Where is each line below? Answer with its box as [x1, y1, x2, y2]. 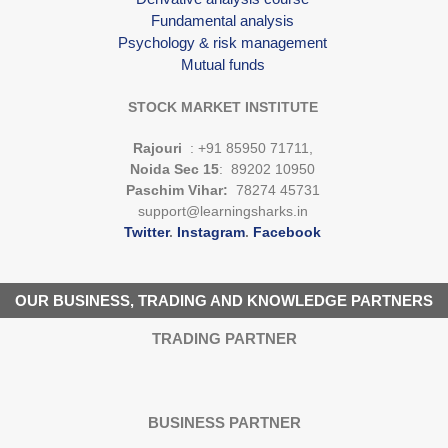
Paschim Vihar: [125, 181, 232, 198]
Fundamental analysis [151, 11, 294, 29]
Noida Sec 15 [130, 160, 219, 177]
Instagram [177, 223, 245, 240]
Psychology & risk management [118, 33, 327, 51]
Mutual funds [180, 55, 265, 73]
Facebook [253, 223, 321, 240]
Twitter [124, 223, 169, 240]
